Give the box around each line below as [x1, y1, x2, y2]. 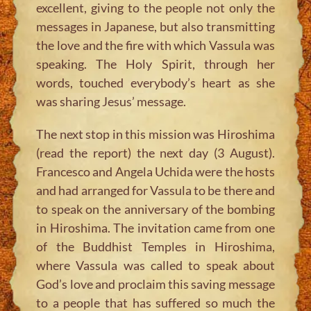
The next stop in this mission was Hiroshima [36, 126, 275, 142]
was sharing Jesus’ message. [36, 93, 187, 109]
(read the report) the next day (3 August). [36, 144, 275, 160]
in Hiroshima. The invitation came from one [36, 219, 275, 235]
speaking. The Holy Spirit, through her [36, 56, 275, 72]
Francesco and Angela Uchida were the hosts [36, 163, 275, 179]
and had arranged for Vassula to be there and [36, 182, 275, 198]
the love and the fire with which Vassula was [36, 37, 275, 53]
